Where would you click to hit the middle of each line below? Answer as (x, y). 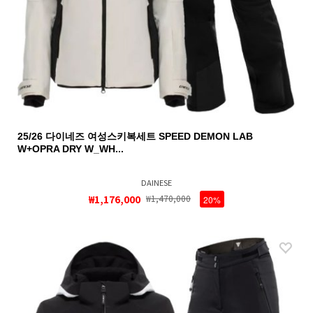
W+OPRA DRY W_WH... (71, 149)
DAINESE (156, 182)
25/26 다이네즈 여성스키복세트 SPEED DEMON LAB (135, 136)
